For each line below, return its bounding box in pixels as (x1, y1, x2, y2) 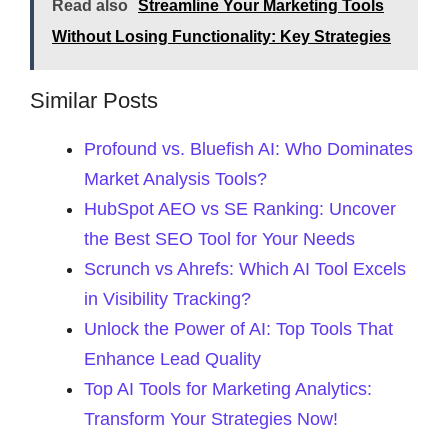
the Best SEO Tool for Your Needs (84, 229, 355, 249)
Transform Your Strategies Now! (84, 409, 338, 429)
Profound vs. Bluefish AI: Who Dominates (84, 139, 413, 159)
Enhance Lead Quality (84, 349, 261, 369)
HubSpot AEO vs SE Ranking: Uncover (84, 199, 396, 219)
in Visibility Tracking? (84, 289, 251, 309)
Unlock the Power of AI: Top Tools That (84, 319, 393, 339)
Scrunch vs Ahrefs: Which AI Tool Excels (84, 259, 406, 279)
